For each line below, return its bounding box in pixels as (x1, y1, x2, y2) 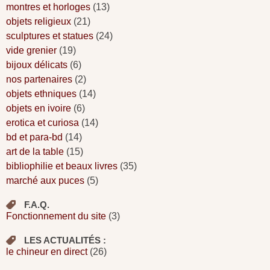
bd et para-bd (6, 131, 63, 142)
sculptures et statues (6, 30, 93, 41)
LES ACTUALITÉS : (24, 234, 106, 245)
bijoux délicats (6, 59, 67, 70)
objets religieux (6, 16, 71, 27)
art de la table (6, 146, 64, 157)
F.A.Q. (24, 199, 49, 210)
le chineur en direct (6, 246, 87, 257)
